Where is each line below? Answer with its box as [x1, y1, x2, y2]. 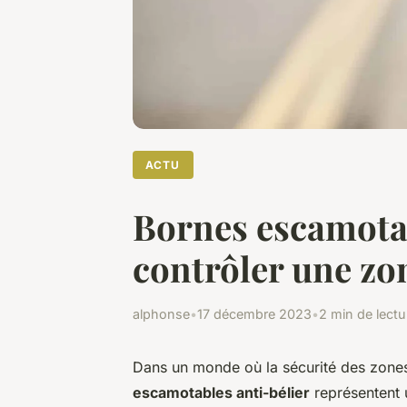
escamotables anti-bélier [133, 383, 310, 402]
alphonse [133, 306, 190, 323]
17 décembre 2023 [197, 306, 312, 323]
